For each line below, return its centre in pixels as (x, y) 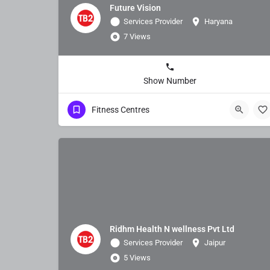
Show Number (170, 80)
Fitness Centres (121, 109)
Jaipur (215, 242)
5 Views (137, 257)
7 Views (137, 36)
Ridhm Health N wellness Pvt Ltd (172, 229)
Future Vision (135, 8)
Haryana (218, 21)
